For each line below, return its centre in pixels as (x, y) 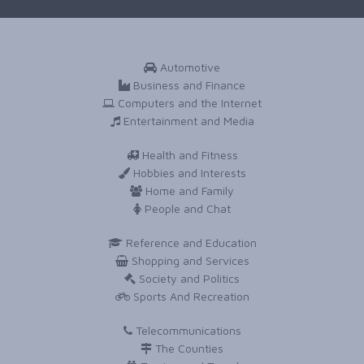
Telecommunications (186, 330)
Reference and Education (189, 243)
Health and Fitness (188, 155)
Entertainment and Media (187, 121)
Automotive (188, 67)
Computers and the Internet (188, 103)
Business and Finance (188, 85)
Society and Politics (188, 278)
